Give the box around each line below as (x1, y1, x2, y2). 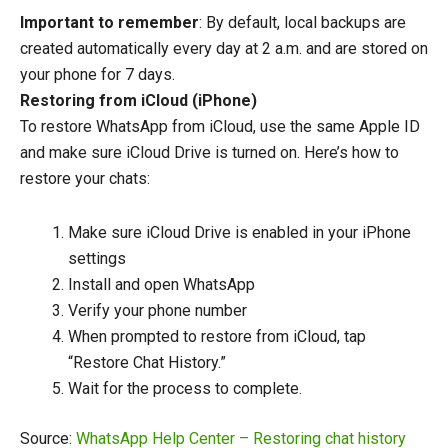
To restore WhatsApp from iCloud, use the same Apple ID (20, 117, 420, 137)
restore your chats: (20, 169, 150, 189)
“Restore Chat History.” (68, 353, 226, 373)
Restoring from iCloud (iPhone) (20, 91, 257, 111)
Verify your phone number (68, 301, 247, 321)
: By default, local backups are (199, 13, 406, 33)
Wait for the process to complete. (68, 379, 302, 399)
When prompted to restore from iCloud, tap (68, 327, 366, 347)
